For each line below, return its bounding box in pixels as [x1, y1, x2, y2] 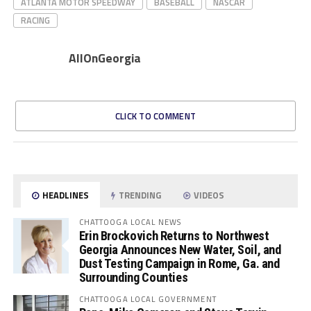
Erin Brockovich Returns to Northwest [78, 228, 269, 243]
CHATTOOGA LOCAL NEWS [78, 215, 182, 228]
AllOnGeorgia [68, 48, 141, 67]
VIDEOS [192, 187, 225, 202]
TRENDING [117, 187, 162, 202]
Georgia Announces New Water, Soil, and [78, 242, 281, 257]
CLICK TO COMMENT [115, 108, 196, 123]
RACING [20, 12, 50, 27]
